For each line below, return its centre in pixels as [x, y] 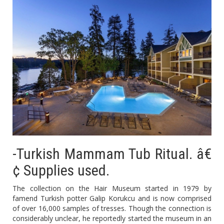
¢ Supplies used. [61, 170]
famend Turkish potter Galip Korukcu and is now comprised [112, 198]
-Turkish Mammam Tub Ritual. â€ [112, 154]
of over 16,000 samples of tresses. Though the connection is [112, 208]
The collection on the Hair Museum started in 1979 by [112, 188]
